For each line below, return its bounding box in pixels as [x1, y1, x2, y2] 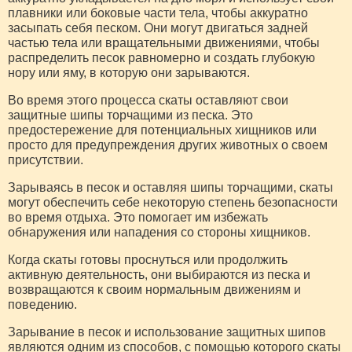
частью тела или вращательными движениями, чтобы [8, 35, 320, 49]
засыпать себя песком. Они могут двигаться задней [8, 20, 308, 35]
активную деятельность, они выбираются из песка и [8, 267, 310, 281]
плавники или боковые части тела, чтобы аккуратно [8, 5, 308, 20]
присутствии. [8, 152, 83, 167]
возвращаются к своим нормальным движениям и [8, 282, 301, 296]
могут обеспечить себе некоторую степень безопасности [8, 195, 338, 209]
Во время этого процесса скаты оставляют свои [8, 93, 288, 107]
